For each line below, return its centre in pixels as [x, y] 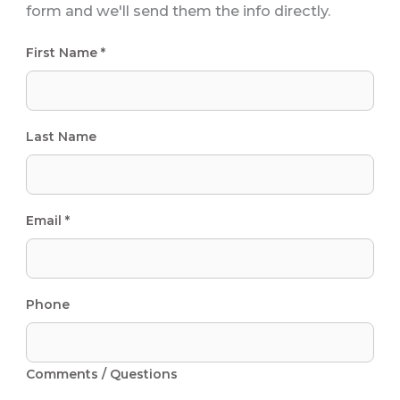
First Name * [65, 53]
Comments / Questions [101, 375]
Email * [47, 221]
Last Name [61, 137]
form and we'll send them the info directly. [178, 11]
